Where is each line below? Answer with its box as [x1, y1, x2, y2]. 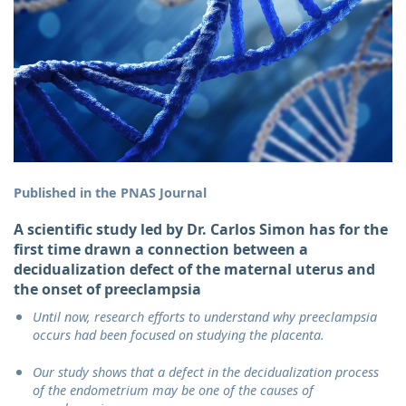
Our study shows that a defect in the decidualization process [32, 362, 379, 381]
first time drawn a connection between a [14, 239, 308, 260]
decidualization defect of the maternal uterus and [14, 259, 375, 280]
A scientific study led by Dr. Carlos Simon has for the [14, 219, 388, 240]
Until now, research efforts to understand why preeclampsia [32, 308, 377, 326]
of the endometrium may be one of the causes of [32, 381, 314, 399]
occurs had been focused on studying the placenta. [32, 326, 324, 344]
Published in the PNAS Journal [14, 184, 207, 202]
